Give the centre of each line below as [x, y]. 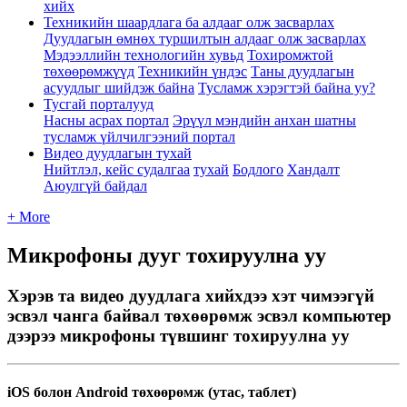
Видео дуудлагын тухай [118, 153]
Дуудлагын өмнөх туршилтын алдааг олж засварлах [205, 39]
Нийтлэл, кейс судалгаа [117, 169]
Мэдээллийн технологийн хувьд [144, 55]
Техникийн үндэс [193, 71]
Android [102, 392]
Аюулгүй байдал [95, 186]
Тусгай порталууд [99, 104]
